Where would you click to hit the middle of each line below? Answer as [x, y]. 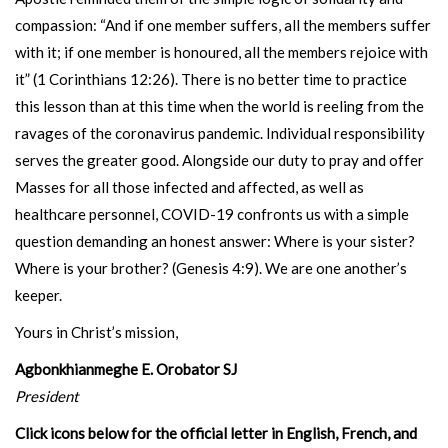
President [47, 396]
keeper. [38, 295]
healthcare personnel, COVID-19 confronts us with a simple [212, 214]
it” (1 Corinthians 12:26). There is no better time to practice [211, 79]
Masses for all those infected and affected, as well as [189, 187]
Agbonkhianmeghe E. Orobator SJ [126, 369]
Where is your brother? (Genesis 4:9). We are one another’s [211, 268]
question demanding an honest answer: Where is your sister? [215, 241]
